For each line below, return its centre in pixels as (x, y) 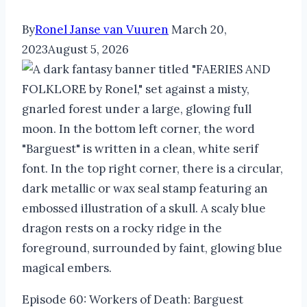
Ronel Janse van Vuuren (102, 29)
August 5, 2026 (88, 49)
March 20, (199, 29)
